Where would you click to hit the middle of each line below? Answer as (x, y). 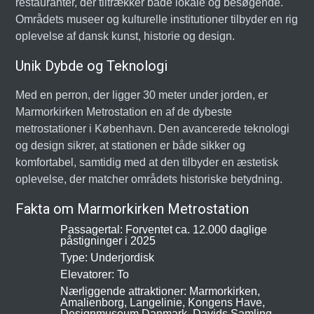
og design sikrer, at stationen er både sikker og (131, 145)
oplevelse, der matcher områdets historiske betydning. (149, 179)
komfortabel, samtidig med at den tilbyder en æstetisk (147, 162)
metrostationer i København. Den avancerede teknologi (153, 129)
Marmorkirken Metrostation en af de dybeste (124, 112)
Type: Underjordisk (108, 258)
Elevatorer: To (95, 274)
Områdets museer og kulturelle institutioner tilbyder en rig (157, 19)
